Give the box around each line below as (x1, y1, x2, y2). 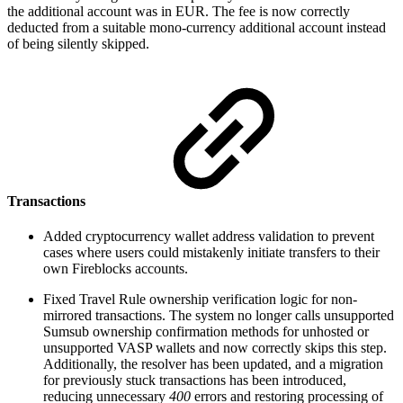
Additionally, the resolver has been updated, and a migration (43, 356, 383, 372)
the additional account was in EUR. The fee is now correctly (7, 3, 350, 19)
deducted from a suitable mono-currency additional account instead (7, 19, 386, 35)
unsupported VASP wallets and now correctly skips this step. (43, 340, 387, 356)
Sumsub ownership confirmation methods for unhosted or (43, 324, 369, 340)
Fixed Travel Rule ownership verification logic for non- (43, 291, 357, 308)
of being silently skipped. (7, 35, 149, 51)
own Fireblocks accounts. (43, 261, 188, 277)
